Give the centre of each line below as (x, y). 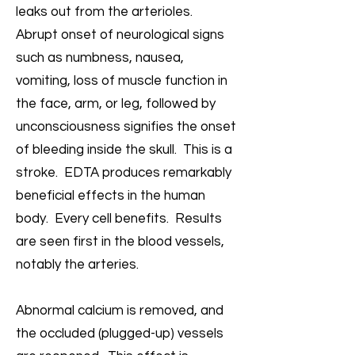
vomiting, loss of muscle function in (122, 81)
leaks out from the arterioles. (106, 12)
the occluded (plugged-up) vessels (120, 334)
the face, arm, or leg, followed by (116, 104)
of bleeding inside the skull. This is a (124, 150)
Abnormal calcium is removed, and (120, 311)
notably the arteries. (77, 265)
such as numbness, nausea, (100, 58)
